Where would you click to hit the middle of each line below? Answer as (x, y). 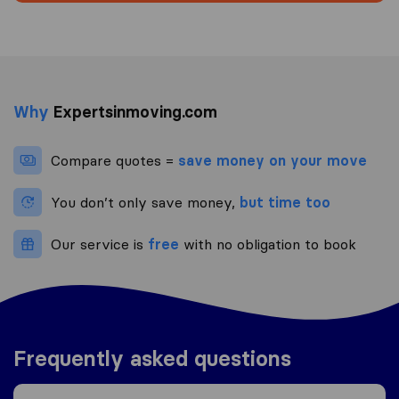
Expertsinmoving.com (133, 112)
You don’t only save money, (145, 203)
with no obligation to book (268, 244)
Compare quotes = (114, 161)
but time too (285, 203)
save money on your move (273, 161)
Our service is (99, 244)
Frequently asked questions (152, 359)
